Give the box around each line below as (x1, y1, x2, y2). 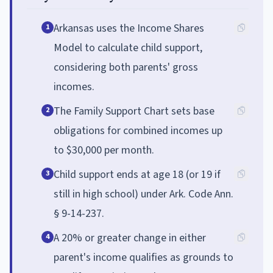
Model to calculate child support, (54, 40, 202, 55)
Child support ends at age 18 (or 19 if (54, 166, 221, 182)
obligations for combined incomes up (54, 122, 222, 138)
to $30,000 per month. (54, 142, 154, 158)
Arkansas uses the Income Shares (54, 20, 204, 36)
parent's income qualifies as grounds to (54, 249, 233, 265)
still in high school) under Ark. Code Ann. (54, 186, 233, 202)
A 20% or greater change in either (54, 230, 206, 246)
